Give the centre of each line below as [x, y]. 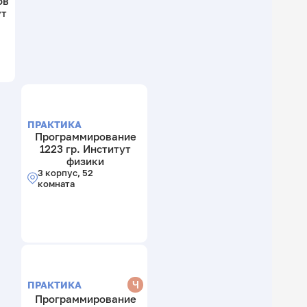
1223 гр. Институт [86, 148]
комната [56, 183]
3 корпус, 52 [65, 172]
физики [86, 161]
